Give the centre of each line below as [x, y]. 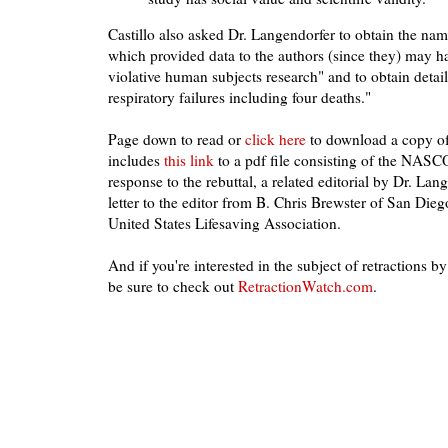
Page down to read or [176, 139]
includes [136, 160]
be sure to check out [173, 286]
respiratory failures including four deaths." [239, 97]
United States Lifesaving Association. [224, 223]
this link [189, 160]
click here [275, 139]
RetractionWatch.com [305, 286]
